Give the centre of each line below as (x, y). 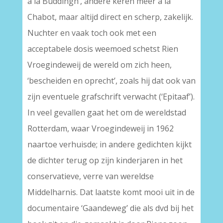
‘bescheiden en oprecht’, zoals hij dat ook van (111, 81)
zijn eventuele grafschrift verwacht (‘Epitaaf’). (111, 97)
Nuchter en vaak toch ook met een (92, 33)
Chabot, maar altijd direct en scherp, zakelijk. (110, 17)
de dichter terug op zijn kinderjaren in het (105, 160)
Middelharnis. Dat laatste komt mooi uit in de (111, 192)
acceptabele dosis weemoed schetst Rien (103, 49)
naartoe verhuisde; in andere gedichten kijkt (109, 144)
